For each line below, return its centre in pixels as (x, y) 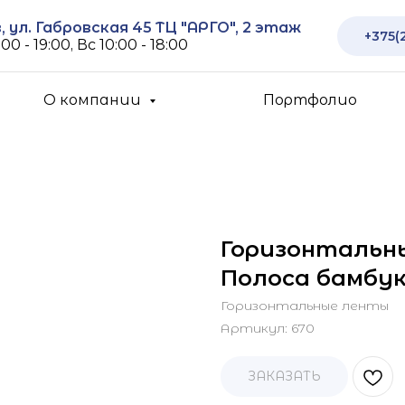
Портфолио (310, 100)
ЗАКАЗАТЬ (284, 376)
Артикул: (256, 328)
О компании (94, 100)
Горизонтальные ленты (305, 306)
